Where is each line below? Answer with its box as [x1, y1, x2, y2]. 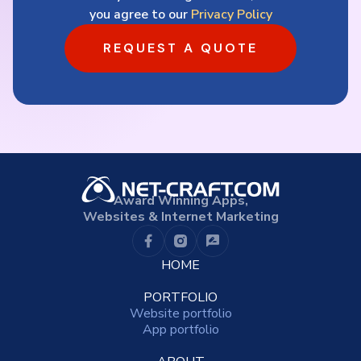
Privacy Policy [190, 6, 272, 23]
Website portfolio [129, 305, 232, 322]
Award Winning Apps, [113, 192, 248, 210]
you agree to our [89, 6, 191, 23]
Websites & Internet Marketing [82, 208, 279, 226]
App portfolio [142, 321, 219, 338]
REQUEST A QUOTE [103, 39, 258, 56]
